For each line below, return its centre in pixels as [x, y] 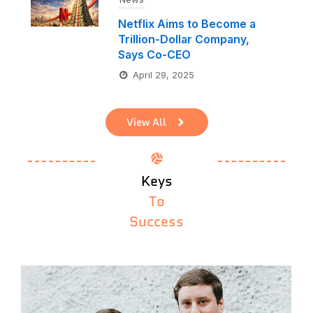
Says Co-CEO [154, 54]
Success [156, 221]
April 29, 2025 [163, 74]
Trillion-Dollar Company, [183, 39]
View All [146, 122]
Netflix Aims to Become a [187, 23]
